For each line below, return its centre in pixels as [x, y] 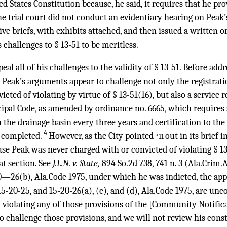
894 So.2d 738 [127, 164]
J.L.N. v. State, [77, 164]
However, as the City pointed [102, 136]
